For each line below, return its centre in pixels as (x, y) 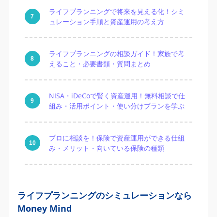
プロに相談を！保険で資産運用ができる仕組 (116, 138)
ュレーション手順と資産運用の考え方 (106, 22)
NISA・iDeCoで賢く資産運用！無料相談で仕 (117, 96)
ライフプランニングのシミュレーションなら (104, 195)
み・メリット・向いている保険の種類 (106, 148)
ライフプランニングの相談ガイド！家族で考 (116, 54)
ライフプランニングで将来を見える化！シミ (116, 12)
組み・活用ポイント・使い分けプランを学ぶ (116, 106)
